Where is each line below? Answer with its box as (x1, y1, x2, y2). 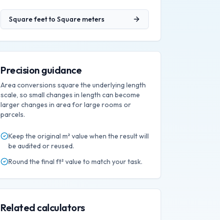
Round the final (8, 157, 56, 166)
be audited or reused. (8, 141, 74, 150)
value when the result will (70, 132, 149, 140)
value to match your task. (64, 157, 142, 166)
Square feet (9, 15, 47, 24)
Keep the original (8, 132, 62, 140)
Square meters (57, 15, 105, 24)
